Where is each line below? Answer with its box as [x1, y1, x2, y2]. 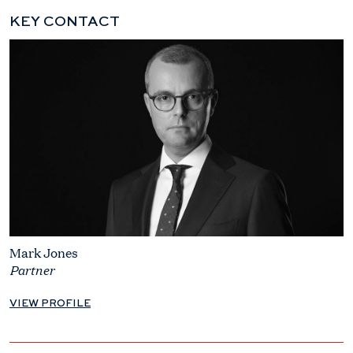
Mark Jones [9, 243, 78, 262]
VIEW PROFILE [9, 299, 91, 309]
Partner [9, 259, 54, 278]
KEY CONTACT [9, 15, 120, 29]
